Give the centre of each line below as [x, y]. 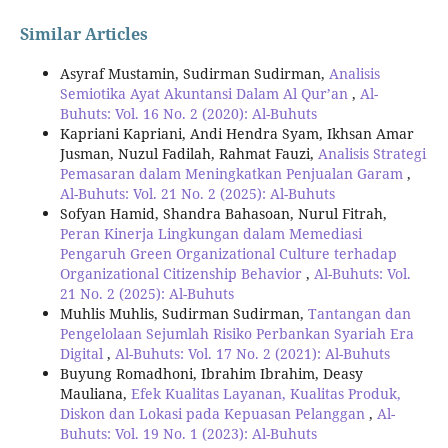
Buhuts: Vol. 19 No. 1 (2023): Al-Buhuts [188, 433]
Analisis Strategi [371, 153]
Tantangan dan [359, 313]
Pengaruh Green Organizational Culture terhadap [228, 253]
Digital [83, 353]
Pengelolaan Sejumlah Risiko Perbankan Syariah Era [236, 333]
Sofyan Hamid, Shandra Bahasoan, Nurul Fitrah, [223, 213]
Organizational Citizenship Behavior [182, 273]
